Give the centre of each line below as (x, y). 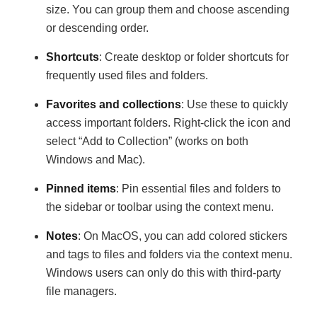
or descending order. (97, 28)
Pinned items (81, 189)
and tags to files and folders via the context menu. (169, 254)
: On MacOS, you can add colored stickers (183, 236)
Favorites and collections (114, 104)
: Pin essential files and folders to (198, 189)
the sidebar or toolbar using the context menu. (160, 207)
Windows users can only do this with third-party (163, 273)
